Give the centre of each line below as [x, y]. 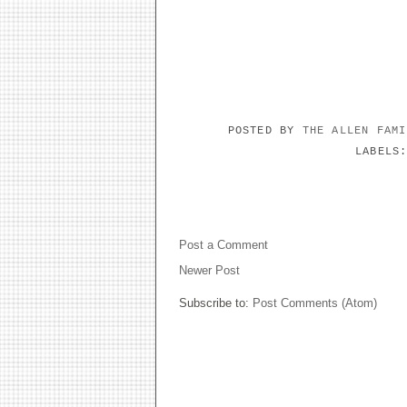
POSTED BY [265, 130]
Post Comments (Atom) [315, 303]
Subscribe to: [216, 303]
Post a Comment [223, 245]
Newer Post [209, 270]
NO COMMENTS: [240, 212]
